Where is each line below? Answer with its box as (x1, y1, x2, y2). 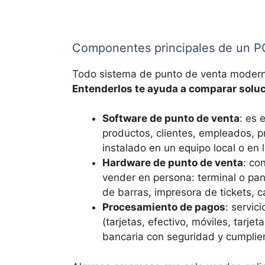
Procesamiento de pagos (102, 201, 225, 214)
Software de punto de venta (102, 112, 240, 125)
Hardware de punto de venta (102, 157, 243, 169)
